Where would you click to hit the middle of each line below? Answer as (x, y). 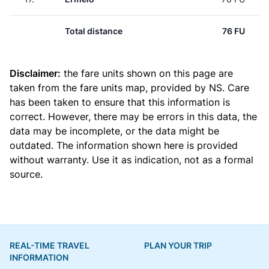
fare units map (113, 88)
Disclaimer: (35, 73)
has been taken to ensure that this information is (120, 102)
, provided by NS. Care (197, 88)
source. (26, 174)
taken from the (45, 88)
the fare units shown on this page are (147, 73)
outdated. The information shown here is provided (124, 145)
